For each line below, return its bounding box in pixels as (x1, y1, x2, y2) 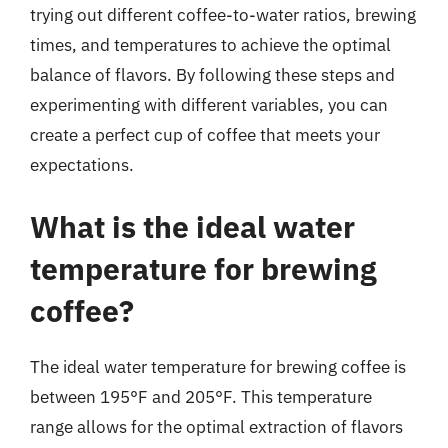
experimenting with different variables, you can (30, 94, 388, 116)
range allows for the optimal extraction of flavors (30, 415, 403, 438)
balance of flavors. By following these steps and (30, 64, 395, 86)
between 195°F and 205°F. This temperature (30, 385, 372, 408)
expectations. (30, 154, 134, 176)
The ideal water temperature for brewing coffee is (30, 355, 406, 378)
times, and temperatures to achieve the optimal (30, 34, 391, 56)
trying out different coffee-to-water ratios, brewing (30, 4, 416, 26)
